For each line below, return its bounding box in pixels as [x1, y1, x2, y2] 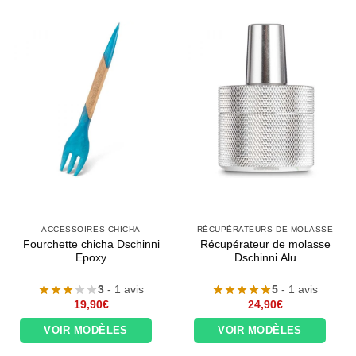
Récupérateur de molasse [199, 238, 331, 250]
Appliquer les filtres [19, 330, 169, 347]
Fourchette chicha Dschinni [22, 238, 160, 250]
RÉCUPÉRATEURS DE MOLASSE [196, 225, 334, 234]
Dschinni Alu [234, 251, 296, 264]
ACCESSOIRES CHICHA [41, 225, 141, 234]
